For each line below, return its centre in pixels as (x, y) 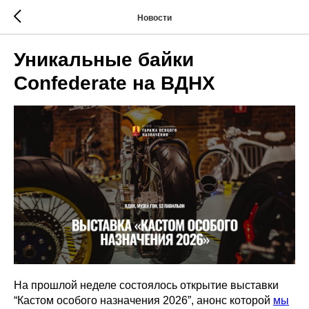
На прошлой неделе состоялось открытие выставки (146, 285)
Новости (154, 18)
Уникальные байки (104, 60)
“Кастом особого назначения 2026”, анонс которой (143, 300)
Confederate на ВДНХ (114, 83)
